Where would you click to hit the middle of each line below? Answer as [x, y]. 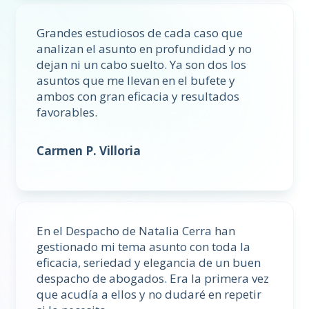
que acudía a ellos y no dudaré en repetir [149, 295]
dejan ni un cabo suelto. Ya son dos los [142, 65]
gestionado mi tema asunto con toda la [144, 247]
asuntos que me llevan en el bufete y [136, 81]
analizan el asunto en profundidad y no [144, 49]
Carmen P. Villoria [89, 151]
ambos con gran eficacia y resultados [138, 97]
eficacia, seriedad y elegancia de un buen [149, 263]
